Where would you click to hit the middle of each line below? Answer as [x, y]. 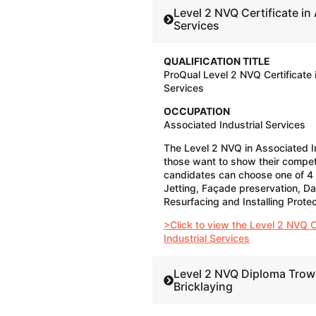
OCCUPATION [197, 111]
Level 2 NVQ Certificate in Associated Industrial [208, 13]
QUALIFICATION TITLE [217, 61]
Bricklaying [203, 287]
